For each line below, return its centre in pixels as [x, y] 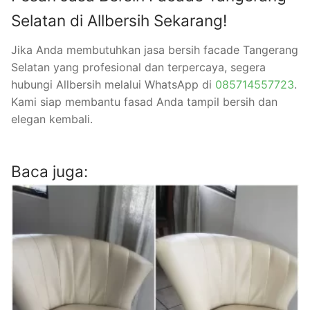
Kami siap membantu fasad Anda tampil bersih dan [144, 102]
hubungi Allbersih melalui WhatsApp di [113, 85]
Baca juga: [49, 172]
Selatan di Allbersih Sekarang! [119, 20]
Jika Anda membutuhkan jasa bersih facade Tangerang [155, 50]
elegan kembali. [52, 119]
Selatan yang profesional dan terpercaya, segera [138, 67]
